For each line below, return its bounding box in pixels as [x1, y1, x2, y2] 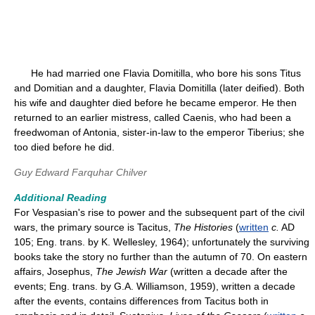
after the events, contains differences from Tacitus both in [14, 295, 269, 307]
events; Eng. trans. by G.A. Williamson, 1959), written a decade [14, 281, 295, 292]
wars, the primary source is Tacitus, [14, 221, 174, 233]
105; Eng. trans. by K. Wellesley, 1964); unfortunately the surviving [14, 236, 309, 247]
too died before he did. [14, 141, 115, 153]
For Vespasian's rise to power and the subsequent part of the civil [14, 207, 304, 218]
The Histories [174, 221, 233, 233]
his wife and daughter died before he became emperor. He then [14, 97, 297, 108]
